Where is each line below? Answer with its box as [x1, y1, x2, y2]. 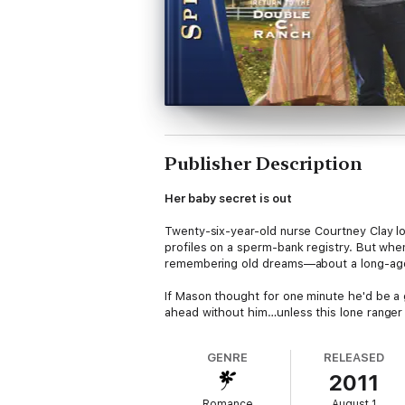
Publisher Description [165, 153, 363, 174]
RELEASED [324, 351, 384, 364]
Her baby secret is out [165, 192, 292, 205]
